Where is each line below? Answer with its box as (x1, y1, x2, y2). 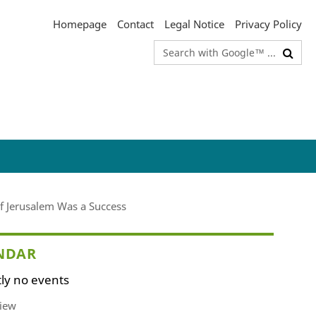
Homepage (53, 17, 107, 31)
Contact (117, 17, 154, 31)
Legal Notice (164, 17, 224, 31)
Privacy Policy (235, 17, 302, 31)
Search (154, 42, 187, 56)
